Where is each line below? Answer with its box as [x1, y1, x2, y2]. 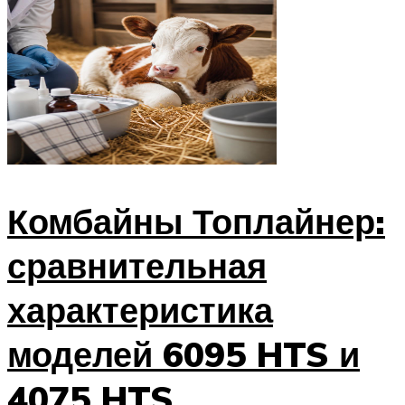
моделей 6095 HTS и [7, 331, 360, 376]
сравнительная [7, 242, 267, 287]
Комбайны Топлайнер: [7, 198, 385, 243]
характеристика [7, 287, 273, 332]
